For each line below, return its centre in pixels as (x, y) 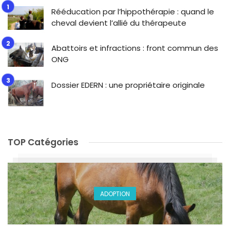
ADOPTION (115, 194)
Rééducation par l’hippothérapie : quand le (133, 11)
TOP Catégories (43, 142)
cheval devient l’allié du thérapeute (119, 23)
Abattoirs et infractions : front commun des (135, 48)
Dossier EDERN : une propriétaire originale (128, 85)
